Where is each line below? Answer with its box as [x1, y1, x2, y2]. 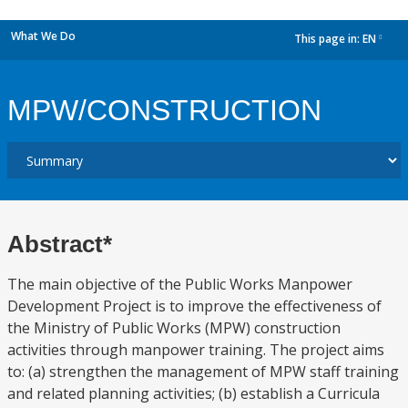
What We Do [11, 28, 76, 44]
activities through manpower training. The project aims [7, 340, 384, 360]
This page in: [294, 31, 362, 47]
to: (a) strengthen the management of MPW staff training [7, 362, 399, 382]
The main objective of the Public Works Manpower [7, 274, 352, 294]
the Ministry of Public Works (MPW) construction [7, 318, 341, 338]
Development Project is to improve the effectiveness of [7, 296, 382, 316]
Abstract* [7, 230, 112, 258]
